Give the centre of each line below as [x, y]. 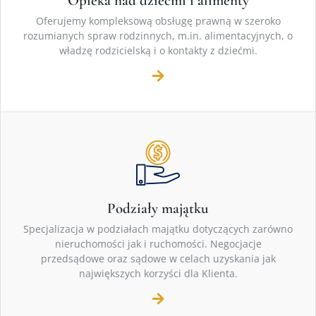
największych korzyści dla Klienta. [158, 274]
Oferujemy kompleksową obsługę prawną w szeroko [158, 21]
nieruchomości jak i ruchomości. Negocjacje [158, 244]
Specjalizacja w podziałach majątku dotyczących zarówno [158, 229]
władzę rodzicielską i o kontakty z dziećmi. [158, 51]
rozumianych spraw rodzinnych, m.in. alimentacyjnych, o [158, 36]
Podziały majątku [158, 209]
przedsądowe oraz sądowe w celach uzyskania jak [158, 259]
